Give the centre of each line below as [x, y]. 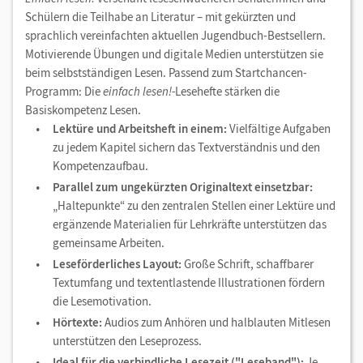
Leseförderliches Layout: [118, 264]
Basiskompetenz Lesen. [83, 110]
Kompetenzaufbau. [100, 166]
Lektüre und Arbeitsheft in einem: [140, 129]
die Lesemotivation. [102, 301]
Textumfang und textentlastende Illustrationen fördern [189, 283]
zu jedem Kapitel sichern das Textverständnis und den [186, 147]
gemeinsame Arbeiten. [109, 243]
